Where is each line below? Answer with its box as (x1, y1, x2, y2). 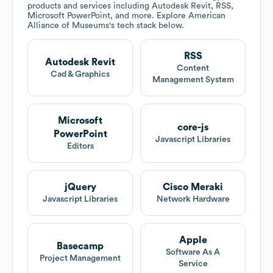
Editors (66, 142, 94, 151)
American (188, 12, 225, 21)
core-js (177, 122, 208, 133)
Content (177, 64, 209, 73)
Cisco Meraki (163, 182, 223, 193)
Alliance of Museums (27, 21, 109, 30)
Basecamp (57, 241, 104, 251)
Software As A (166, 248, 220, 257)
